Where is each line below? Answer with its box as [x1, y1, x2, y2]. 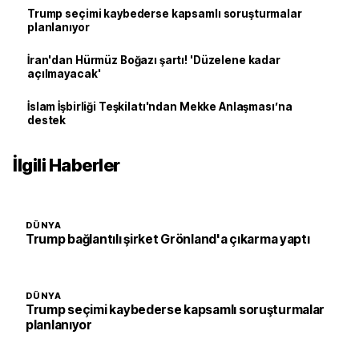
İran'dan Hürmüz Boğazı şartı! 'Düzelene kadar [27, 54, 280, 67]
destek [27, 114, 67, 127]
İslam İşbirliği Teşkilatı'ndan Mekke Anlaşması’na [27, 100, 292, 113]
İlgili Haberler [13, 155, 120, 175]
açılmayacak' [27, 67, 101, 80]
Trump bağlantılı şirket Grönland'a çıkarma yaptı [26, 232, 310, 247]
